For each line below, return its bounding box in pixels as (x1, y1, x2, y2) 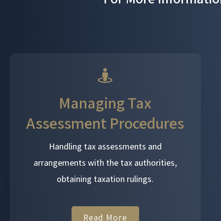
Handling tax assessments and (48, 141, 162, 152)
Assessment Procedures (26, 112, 184, 133)
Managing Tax (59, 92, 152, 113)
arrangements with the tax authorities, (33, 157, 177, 168)
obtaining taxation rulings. (57, 173, 154, 184)
